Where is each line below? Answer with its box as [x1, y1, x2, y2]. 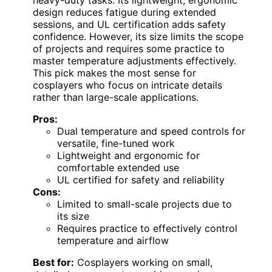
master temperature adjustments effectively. [33, 54, 236, 67]
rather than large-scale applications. [33, 90, 199, 103]
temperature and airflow [57, 234, 169, 246]
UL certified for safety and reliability [57, 173, 225, 186]
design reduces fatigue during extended [33, 5, 216, 18]
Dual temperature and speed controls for [57, 124, 245, 137]
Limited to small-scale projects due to [57, 197, 232, 210]
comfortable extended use [57, 161, 179, 174]
